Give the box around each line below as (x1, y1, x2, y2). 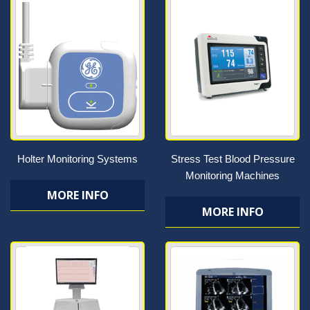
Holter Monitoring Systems (17, 153, 138, 165)
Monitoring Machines (185, 170, 280, 181)
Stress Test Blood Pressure (170, 153, 295, 165)
